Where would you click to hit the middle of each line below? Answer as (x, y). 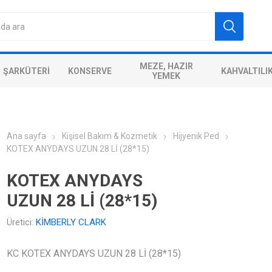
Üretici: (20, 222)
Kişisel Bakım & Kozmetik (110, 136)
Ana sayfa (27, 136)
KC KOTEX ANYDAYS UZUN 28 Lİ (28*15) (94, 253)
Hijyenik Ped (196, 136)
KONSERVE (90, 71)
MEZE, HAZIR (166, 66)
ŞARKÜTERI (26, 71)
